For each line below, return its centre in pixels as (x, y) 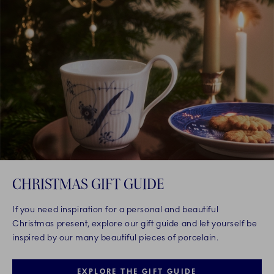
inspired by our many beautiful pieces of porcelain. (116, 238)
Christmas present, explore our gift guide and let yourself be (135, 224)
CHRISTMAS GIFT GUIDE (88, 184)
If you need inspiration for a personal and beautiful (116, 210)
